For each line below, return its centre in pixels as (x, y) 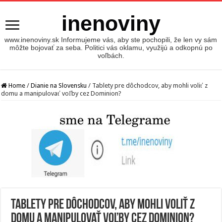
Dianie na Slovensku (59, 85)
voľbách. (111, 55)
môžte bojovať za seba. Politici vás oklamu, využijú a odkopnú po (111, 48)
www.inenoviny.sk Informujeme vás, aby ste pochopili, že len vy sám (111, 40)
